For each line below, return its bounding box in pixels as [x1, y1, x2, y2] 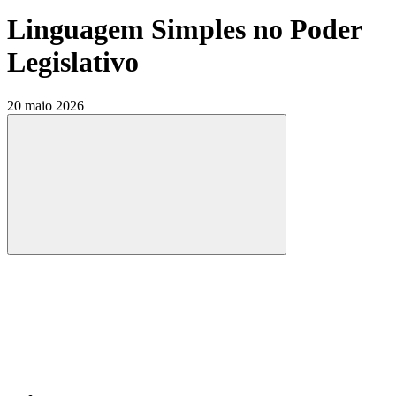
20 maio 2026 [7, 97, 84, 113]
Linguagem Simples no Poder [7, 13, 362, 46]
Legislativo [7, 46, 139, 79]
